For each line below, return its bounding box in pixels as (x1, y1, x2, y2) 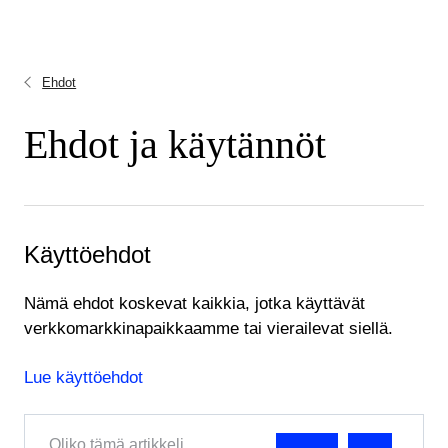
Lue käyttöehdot (24, 367, 143, 387)
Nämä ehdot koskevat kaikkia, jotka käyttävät (24, 294, 365, 313)
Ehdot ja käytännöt (24, 122, 326, 167)
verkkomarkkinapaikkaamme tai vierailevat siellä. (24, 319, 393, 338)
